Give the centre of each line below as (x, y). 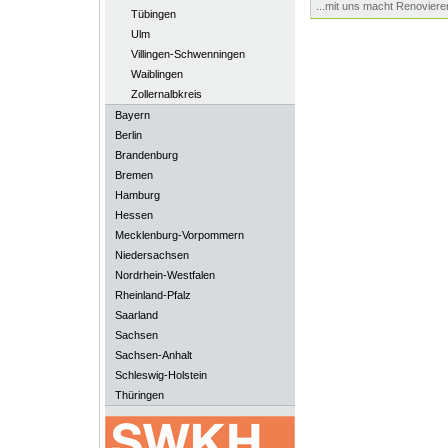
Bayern (132, 115)
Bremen (133, 175)
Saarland (136, 315)
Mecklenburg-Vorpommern (179, 235)
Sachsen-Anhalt (153, 355)
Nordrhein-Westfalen (164, 275)
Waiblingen (156, 74)
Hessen (133, 215)
